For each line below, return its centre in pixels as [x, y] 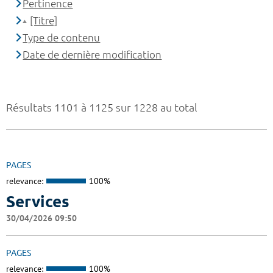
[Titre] [44, 21]
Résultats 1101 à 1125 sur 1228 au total [102, 108]
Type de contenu [62, 38]
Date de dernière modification [92, 55]
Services [38, 201]
